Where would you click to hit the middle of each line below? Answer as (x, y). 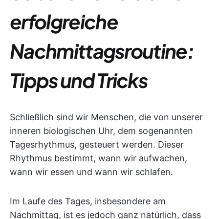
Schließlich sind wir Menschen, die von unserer (106, 117)
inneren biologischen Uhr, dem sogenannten (101, 131)
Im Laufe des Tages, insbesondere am (88, 201)
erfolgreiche (64, 21)
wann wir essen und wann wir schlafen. (91, 172)
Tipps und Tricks (79, 80)
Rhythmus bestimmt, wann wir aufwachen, (99, 158)
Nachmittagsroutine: (102, 51)
